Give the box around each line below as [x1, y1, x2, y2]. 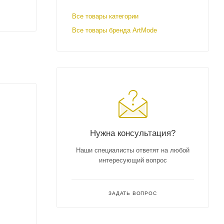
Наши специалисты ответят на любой [76, 146, 189, 154]
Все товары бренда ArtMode [72, 26, 157, 34]
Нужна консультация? [90, 128, 175, 138]
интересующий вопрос [98, 156, 167, 164]
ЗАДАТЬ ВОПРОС [108, 190, 157, 196]
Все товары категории [72, 12, 138, 20]
